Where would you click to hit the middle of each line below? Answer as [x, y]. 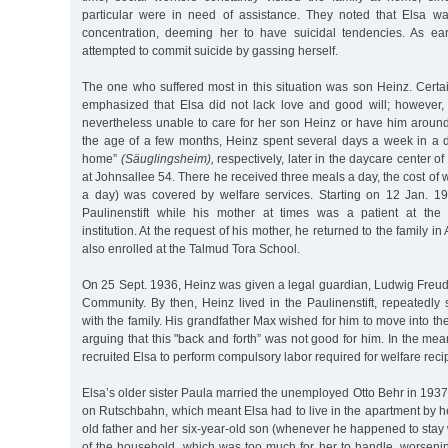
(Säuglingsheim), [167, 158]
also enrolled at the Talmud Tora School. [191, 248]
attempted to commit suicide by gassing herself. [210, 50]
